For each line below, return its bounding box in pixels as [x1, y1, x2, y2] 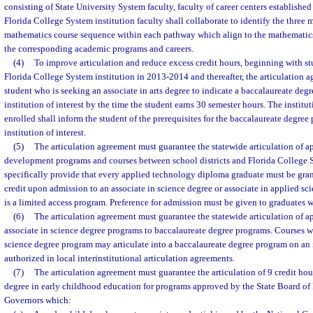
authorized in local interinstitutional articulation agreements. [4, 253, 235, 263]
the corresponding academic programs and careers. [4, 43, 194, 54]
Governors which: [4, 295, 71, 305]
